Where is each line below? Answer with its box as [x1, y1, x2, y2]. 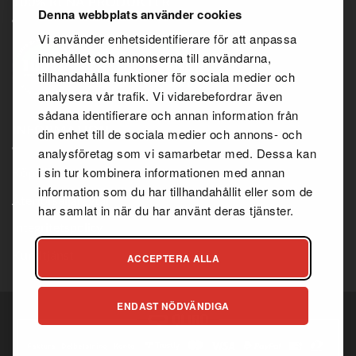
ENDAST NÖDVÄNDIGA [117, 299, 230, 313]
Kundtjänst [12, 246, 74, 262]
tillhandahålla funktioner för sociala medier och [38, 68, 295, 85]
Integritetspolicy [12, 219, 103, 235]
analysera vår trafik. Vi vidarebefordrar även [38, 87, 283, 104]
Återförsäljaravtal [12, 192, 109, 207]
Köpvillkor [12, 164, 69, 180]
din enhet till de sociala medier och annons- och [38, 126, 302, 142]
